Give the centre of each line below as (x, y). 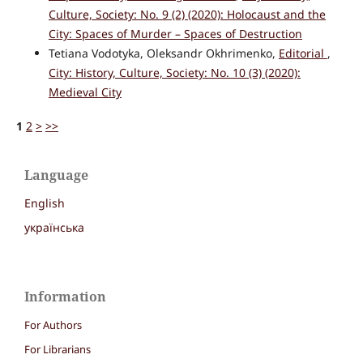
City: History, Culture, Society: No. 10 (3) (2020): (174, 73)
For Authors (53, 325)
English (45, 203)
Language (56, 175)
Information (65, 297)
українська (54, 228)
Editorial (303, 53)
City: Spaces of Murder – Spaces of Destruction (175, 34)
